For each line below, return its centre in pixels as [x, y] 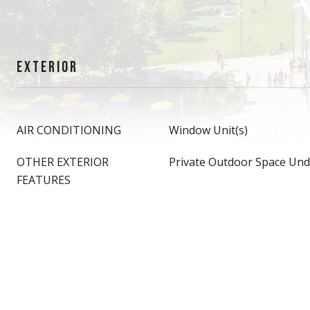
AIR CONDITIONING [69, 130]
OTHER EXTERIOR [63, 162]
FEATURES [44, 180]
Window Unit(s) [208, 130]
